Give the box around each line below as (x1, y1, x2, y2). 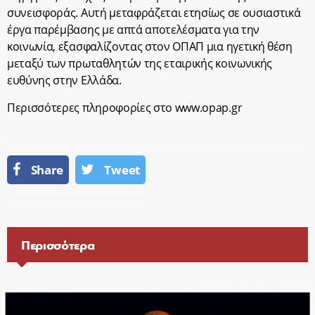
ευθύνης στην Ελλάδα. (7, 72, 122, 89)
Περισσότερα (21, 236, 95, 254)
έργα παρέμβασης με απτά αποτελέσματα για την (7, 22, 259, 38)
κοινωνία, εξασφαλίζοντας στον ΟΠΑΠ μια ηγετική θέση (7, 39, 292, 55)
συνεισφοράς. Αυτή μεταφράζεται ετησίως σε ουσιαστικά (7, 5, 301, 21)
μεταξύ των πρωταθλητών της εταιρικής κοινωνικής (7, 56, 272, 72)
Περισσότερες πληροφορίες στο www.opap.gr (7, 100, 243, 116)
